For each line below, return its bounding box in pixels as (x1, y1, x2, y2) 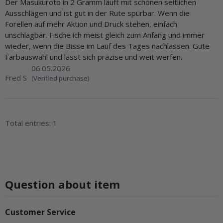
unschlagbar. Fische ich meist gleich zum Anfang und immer (5, 30, 205, 40)
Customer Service (5, 207, 76, 218)
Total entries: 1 (5, 118, 57, 128)
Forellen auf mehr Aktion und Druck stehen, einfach (5, 19, 177, 29)
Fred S (5, 73, 27, 83)
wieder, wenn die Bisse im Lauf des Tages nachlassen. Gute (5, 41, 210, 51)
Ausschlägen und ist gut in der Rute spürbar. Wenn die (5, 8, 190, 18)
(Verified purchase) (31, 74, 89, 83)
